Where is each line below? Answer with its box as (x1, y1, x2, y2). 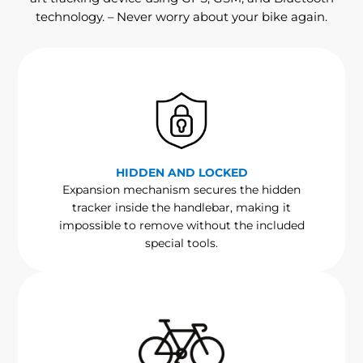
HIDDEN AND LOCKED (115, 165, 248, 181)
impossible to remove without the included (58, 218, 305, 233)
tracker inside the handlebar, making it (72, 200, 291, 216)
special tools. (145, 236, 218, 251)
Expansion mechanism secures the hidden (62, 182, 301, 198)
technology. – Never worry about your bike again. (36, 10, 327, 25)
